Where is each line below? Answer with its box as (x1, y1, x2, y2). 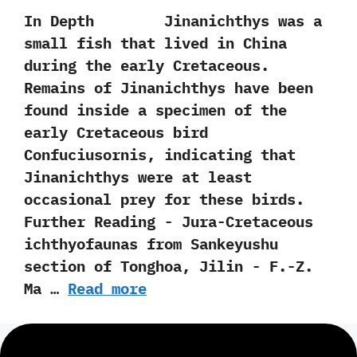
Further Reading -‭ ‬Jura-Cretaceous (24, 212, 313, 231)
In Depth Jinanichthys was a (24, 11, 322, 30)
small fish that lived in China (24, 33, 287, 53)
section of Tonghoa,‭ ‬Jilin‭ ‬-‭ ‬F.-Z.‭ (24, 257, 313, 276)
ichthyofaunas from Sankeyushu (24, 234, 278, 253)
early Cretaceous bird (24, 123, 208, 142)
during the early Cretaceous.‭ (24, 56, 269, 75)
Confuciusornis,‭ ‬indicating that (24, 145, 296, 164)
